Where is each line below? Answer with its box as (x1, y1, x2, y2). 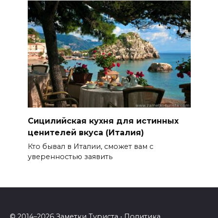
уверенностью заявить (27, 152, 112, 162)
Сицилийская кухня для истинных (27, 116, 179, 126)
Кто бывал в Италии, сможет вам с (27, 142, 153, 151)
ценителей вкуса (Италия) (27, 127, 144, 137)
